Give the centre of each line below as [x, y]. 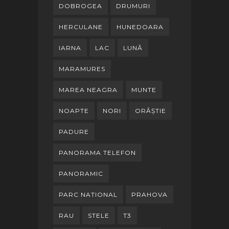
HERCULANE [81, 27]
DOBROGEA [81, 6]
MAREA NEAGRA [88, 89]
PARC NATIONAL [88, 194]
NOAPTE [74, 110]
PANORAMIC [81, 173]
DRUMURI [133, 6]
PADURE [74, 131]
